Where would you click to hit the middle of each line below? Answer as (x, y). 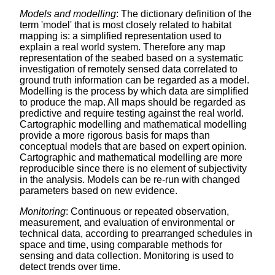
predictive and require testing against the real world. (132, 113)
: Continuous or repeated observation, (147, 211)
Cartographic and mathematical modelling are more (131, 157)
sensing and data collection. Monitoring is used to (127, 255)
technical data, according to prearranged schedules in (136, 233)
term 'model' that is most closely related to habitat (126, 25)
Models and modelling (68, 14)
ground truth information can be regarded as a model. (134, 80)
